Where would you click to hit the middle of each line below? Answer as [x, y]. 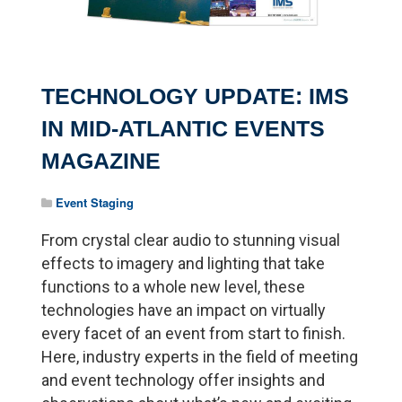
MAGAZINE [101, 161]
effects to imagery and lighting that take [184, 264]
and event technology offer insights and [184, 380]
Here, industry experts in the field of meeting [200, 357]
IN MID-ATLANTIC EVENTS [184, 129]
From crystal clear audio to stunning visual [191, 240]
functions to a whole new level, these [174, 287]
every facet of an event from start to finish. [194, 334]
